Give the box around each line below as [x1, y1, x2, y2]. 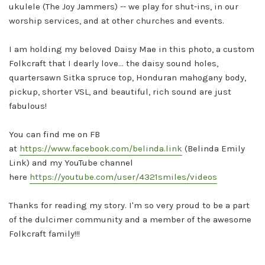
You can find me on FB [9, 129, 100, 140]
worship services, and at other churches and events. [9, 15, 224, 26]
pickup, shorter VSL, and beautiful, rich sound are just [9, 86, 231, 97]
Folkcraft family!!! [9, 228, 80, 239]
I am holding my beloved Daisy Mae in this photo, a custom [9, 44, 254, 54]
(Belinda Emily [182, 143, 245, 154]
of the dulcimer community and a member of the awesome [9, 214, 251, 225]
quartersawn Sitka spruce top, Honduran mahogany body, [9, 72, 246, 83]
